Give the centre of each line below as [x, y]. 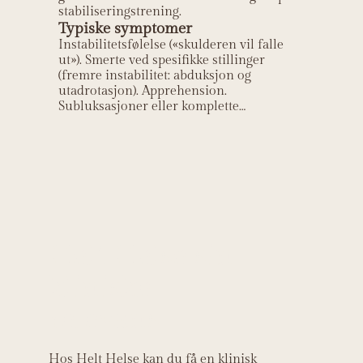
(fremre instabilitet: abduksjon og [155, 75]
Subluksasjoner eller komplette [149, 106]
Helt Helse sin [141, 256]
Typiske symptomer [126, 28]
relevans [104, 320]
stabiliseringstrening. [120, 11]
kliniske [100, 288]
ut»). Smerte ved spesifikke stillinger [162, 60]
